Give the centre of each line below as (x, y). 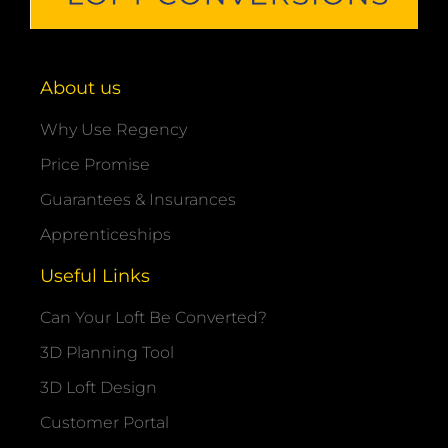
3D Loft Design (98, 387)
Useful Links (95, 275)
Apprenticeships (105, 234)
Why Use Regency (113, 129)
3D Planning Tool (107, 352)
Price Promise (95, 164)
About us (80, 87)
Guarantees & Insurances (138, 199)
